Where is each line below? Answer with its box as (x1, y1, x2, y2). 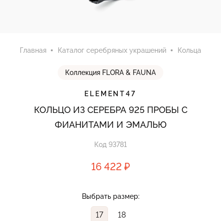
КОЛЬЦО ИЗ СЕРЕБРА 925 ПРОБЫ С (34, 105, 187, 115)
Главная (20, 46, 46, 54)
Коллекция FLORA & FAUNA (65, 69, 156, 76)
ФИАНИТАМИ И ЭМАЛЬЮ (54, 119, 167, 130)
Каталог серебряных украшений (58, 46, 166, 54)
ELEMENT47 (84, 90, 137, 98)
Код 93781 (94, 141, 127, 148)
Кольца (178, 46, 201, 54)
